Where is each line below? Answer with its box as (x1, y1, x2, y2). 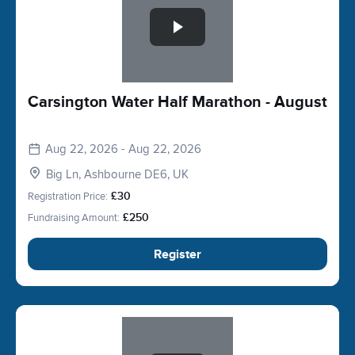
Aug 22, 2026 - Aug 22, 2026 (45, 142, 201, 156)
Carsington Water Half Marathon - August (28, 93, 327, 112)
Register (154, 246, 201, 262)
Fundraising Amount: (28, 212, 120, 224)
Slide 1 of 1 (27, 318, 83, 334)
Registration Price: (28, 190, 108, 203)
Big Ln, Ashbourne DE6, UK (46, 167, 189, 181)
